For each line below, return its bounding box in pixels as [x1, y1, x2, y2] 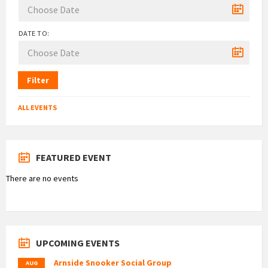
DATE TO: [19, 28, 50, 38]
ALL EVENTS [18, 102, 57, 112]
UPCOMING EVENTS [36, 236, 120, 249]
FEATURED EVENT [36, 151, 111, 163]
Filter [27, 74, 49, 86]
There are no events [6, 172, 78, 184]
